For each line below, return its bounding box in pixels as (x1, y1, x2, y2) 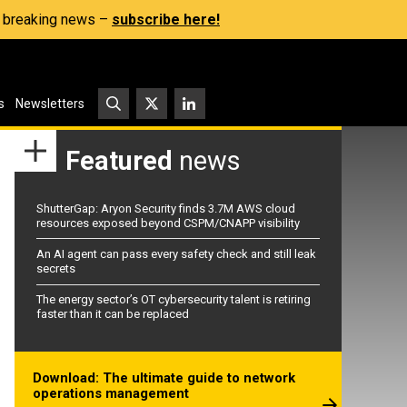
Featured (65, 145, 173, 176)
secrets (36, 261, 75, 275)
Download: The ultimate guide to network (33, 369, 295, 386)
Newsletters (15, 96, 85, 111)
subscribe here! (112, 11, 220, 28)
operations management (33, 384, 189, 402)
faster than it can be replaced (36, 307, 189, 322)
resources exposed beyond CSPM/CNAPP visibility (36, 215, 300, 230)
